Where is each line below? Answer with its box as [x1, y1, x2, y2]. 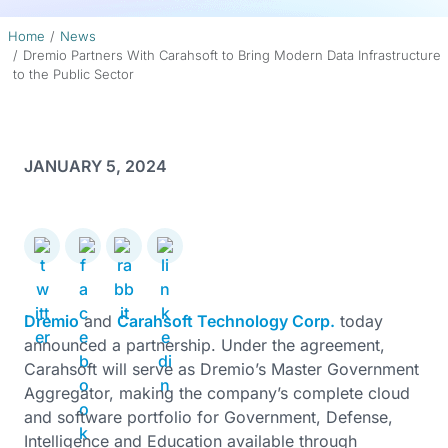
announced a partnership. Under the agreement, [24, 335, 385, 355]
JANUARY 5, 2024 [24, 156, 167, 176]
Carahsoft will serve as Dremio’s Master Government [24, 359, 419, 379]
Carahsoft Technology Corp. [117, 311, 335, 331]
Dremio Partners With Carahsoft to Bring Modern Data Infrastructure [22, 47, 441, 63]
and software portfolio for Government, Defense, [24, 407, 393, 427]
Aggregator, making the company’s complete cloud [24, 383, 410, 403]
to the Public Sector [12, 66, 134, 82]
